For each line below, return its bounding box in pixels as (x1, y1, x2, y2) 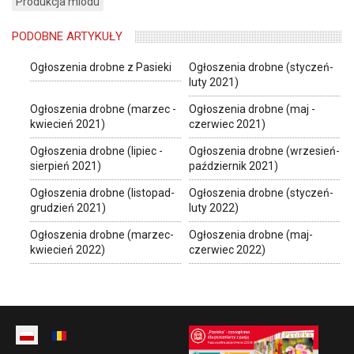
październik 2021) (188, 160, 278, 173)
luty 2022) (188, 201, 239, 215)
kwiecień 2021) (30, 118, 106, 131)
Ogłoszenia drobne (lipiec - (30, 145, 164, 158)
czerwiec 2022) (188, 243, 265, 257)
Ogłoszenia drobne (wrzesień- (188, 145, 340, 158)
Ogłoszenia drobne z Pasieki (30, 61, 172, 74)
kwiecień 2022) (30, 243, 106, 257)
